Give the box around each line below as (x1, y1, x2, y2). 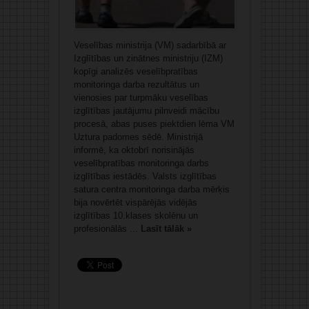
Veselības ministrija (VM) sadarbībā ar (73, 40, 226, 51)
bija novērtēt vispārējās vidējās (73, 197, 197, 208)
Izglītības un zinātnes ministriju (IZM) (73, 53, 223, 64)
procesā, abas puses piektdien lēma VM (73, 119, 235, 130)
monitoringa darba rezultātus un (73, 79, 199, 90)
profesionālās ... (73, 223, 141, 235)
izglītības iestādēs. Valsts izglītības (73, 171, 217, 182)
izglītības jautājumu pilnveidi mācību (73, 106, 219, 117)
